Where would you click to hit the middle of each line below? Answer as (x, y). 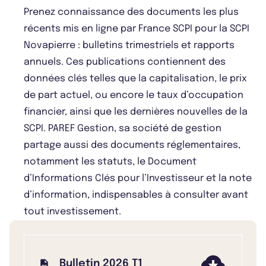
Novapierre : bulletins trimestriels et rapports (129, 46)
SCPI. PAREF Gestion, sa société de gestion (123, 129)
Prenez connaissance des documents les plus (131, 12)
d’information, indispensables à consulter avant (136, 195)
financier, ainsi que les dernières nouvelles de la (136, 112)
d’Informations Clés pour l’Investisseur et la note (138, 179)
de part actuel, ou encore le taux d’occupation (134, 96)
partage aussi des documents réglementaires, (132, 145)
